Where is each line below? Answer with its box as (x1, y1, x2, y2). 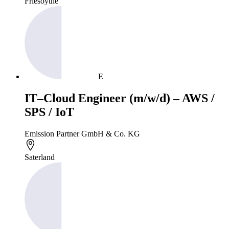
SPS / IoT (25, 105, 74, 119)
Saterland (25, 152, 55, 162)
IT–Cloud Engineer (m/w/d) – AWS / (25, 91, 215, 105)
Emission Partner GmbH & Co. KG (25, 129, 140, 138)
